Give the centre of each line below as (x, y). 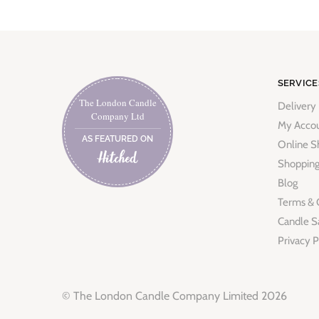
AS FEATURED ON (117, 138)
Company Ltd (117, 116)
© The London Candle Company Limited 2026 (174, 296)
